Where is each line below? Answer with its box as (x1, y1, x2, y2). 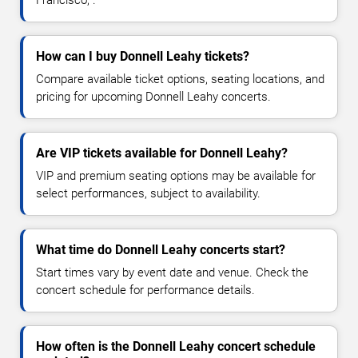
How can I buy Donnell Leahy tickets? (36, 49, 249, 65)
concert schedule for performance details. (36, 283, 255, 298)
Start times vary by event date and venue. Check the (36, 265, 308, 280)
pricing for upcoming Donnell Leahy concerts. (36, 89, 271, 105)
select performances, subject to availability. (36, 186, 261, 201)
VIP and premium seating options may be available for (36, 169, 316, 184)
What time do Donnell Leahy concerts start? (36, 242, 285, 258)
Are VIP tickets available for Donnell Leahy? (36, 145, 288, 161)
